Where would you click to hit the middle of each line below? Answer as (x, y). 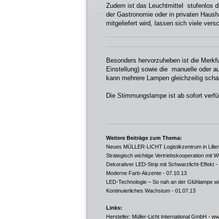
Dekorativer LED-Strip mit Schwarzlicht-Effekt (160, 164)
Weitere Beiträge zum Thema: (144, 138)
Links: (114, 208)
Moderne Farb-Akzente (134, 173)
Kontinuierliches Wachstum (138, 191)
